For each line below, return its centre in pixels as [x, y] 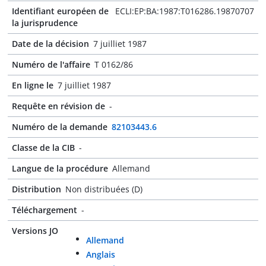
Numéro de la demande [60, 127]
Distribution [37, 189]
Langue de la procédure [60, 168]
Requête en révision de [58, 106]
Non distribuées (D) [104, 189]
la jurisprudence [45, 23]
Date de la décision [50, 44]
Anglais [101, 254]
